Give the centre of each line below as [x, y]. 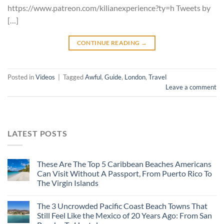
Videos [45, 77]
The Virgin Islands [68, 183]
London [135, 77]
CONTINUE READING [109, 42]
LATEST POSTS [37, 133]
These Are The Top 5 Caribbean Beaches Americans [124, 164]
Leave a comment [191, 87]
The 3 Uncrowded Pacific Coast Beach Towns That [122, 206]
